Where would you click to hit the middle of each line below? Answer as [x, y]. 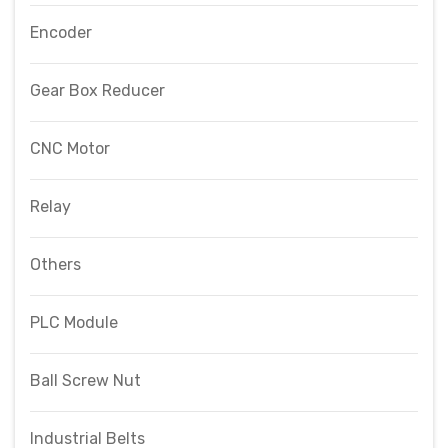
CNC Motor [70, 148]
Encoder [61, 32]
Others [55, 264]
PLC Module [74, 322]
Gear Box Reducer [97, 90]
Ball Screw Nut [85, 380]
